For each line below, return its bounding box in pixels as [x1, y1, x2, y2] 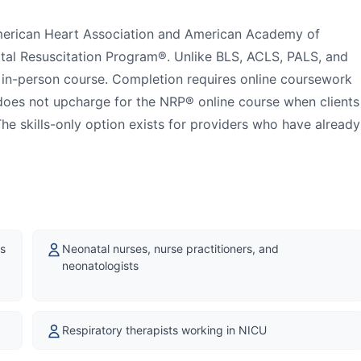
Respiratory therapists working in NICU [62, 322, 267, 337]
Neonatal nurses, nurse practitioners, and [62, 241, 279, 255]
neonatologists [62, 258, 139, 272]
